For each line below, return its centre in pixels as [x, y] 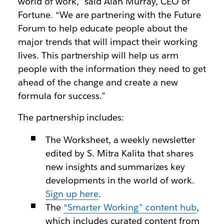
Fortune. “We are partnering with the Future [109, 15]
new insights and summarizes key [115, 167]
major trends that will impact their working [107, 42]
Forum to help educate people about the [103, 28]
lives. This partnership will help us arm [98, 55]
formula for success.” [62, 96]
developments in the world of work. [120, 180]
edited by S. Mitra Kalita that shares [119, 153]
